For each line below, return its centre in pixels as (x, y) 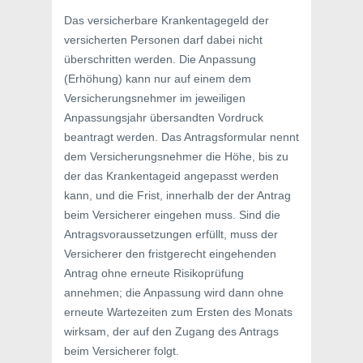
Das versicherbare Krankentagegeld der (167, 20)
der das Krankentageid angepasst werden (171, 176)
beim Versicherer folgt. (122, 351)
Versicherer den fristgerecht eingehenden (170, 254)
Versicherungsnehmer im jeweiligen (155, 98)
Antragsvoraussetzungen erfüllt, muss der (171, 234)
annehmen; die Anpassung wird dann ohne (174, 293)
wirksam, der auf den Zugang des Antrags (171, 331)
